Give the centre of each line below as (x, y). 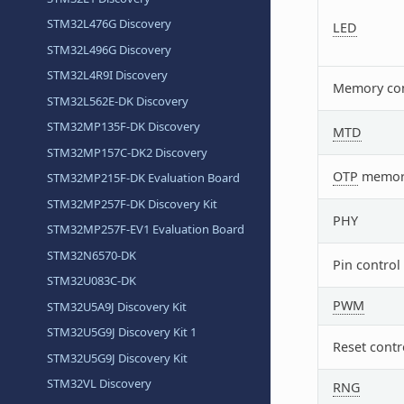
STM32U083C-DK (92, 281)
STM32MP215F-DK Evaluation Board (144, 178)
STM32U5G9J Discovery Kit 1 (122, 332)
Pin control (366, 264)
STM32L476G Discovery (110, 24)
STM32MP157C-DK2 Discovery (128, 152)
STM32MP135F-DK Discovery (124, 127)
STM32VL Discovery (100, 384)
